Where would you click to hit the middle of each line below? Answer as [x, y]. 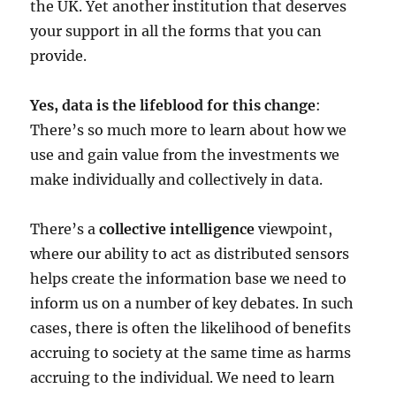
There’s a [65, 228]
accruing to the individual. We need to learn [183, 377]
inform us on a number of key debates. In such [192, 303]
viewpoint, [294, 228]
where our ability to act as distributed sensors [190, 253]
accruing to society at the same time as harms [191, 352]
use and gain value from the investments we [185, 154]
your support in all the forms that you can [176, 30]
